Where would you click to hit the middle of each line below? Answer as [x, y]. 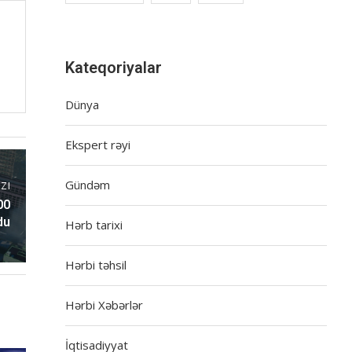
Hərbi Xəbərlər [104, 304]
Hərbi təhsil [96, 264]
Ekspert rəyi [98, 144]
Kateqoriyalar [114, 67]
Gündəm [88, 184]
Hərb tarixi [94, 224]
